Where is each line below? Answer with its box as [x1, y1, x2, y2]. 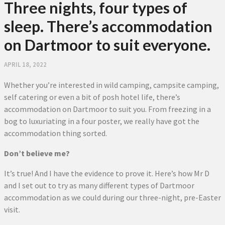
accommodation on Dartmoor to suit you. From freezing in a [4, 104, 211, 114]
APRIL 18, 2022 [4, 60, 47, 68]
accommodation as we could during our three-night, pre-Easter [4, 192, 221, 202]
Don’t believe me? [4, 148, 70, 158]
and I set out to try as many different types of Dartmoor [4, 180, 194, 190]
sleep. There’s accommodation [4, 17, 212, 35]
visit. [4, 204, 20, 214]
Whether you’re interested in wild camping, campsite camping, [4, 80, 219, 90]
